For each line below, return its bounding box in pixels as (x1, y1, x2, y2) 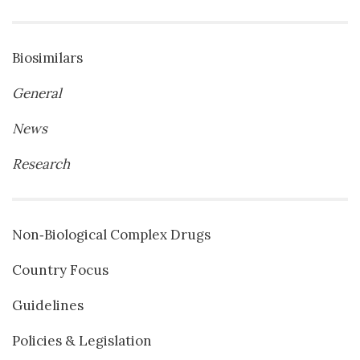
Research (12, 155, 70, 174)
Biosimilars (12, 49, 83, 67)
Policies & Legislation (12, 332, 152, 350)
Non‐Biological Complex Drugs (12, 226, 211, 244)
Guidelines (12, 297, 84, 315)
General (12, 84, 62, 103)
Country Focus (12, 261, 108, 280)
